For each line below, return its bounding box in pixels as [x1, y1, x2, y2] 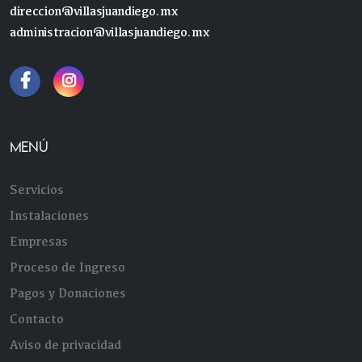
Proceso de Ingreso [10, 259, 125, 275]
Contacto [10, 310, 64, 326]
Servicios [10, 181, 64, 197]
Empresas [10, 233, 68, 249]
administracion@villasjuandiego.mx [10, 23, 210, 40]
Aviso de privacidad [10, 336, 121, 352]
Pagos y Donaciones [10, 284, 126, 301]
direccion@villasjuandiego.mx [10, 2, 179, 19]
